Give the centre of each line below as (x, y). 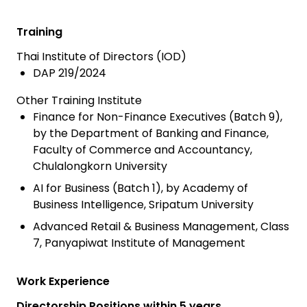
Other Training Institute (79, 101)
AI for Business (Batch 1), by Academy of (140, 188)
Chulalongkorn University (100, 167)
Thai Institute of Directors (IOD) (101, 57)
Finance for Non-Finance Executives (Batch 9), (158, 117)
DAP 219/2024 (70, 73)
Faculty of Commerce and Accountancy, (143, 150)
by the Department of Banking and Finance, (151, 134)
